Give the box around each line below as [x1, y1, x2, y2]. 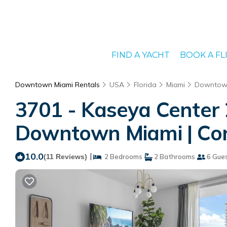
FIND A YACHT [111, 50, 170, 60]
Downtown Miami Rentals [15, 80, 102, 89]
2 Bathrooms [153, 153, 195, 161]
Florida [134, 80, 157, 89]
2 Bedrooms [101, 153, 142, 161]
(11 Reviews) [44, 153, 87, 161]
